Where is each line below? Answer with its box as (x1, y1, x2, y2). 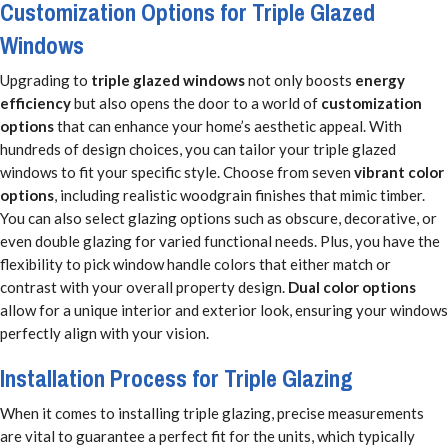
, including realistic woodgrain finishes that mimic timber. (54, 185, 425, 204)
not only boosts (245, 70, 355, 89)
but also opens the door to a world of (71, 93, 321, 112)
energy (355, 70, 405, 89)
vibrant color (354, 162, 444, 181)
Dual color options (288, 277, 416, 296)
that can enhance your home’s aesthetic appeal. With (54, 116, 402, 135)
